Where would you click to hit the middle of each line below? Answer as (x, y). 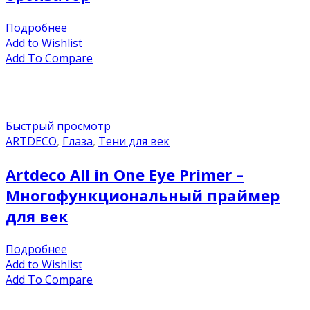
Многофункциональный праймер (143, 195)
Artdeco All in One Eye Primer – (125, 174)
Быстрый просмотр (58, 126)
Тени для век (134, 141)
